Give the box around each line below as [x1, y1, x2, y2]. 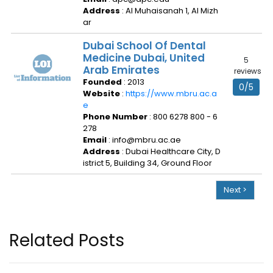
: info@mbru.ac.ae [108, 134, 181, 146]
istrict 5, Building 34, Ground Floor [83, 157, 212, 169]
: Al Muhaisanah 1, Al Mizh [122, 5, 218, 16]
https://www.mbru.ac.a [126, 88, 217, 99]
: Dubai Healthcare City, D [122, 146, 221, 157]
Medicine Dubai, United [83, 51, 205, 65]
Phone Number [83, 111, 149, 122]
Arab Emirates [83, 63, 160, 77]
